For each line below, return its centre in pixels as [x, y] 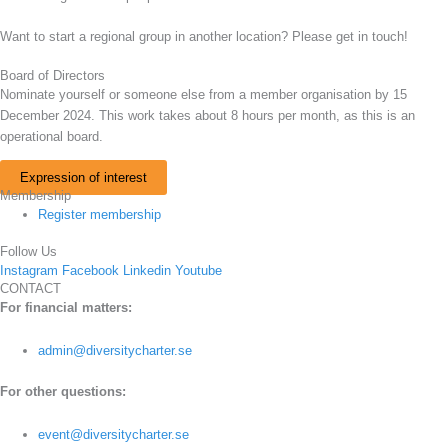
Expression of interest [83, 177]
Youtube [198, 271]
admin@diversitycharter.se [115, 351]
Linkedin [147, 271]
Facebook [90, 271]
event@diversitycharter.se [114, 434]
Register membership [100, 214]
